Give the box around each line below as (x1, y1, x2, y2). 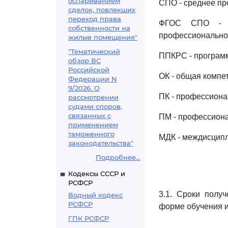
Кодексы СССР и (68, 169, 125, 178)
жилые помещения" (68, 33, 137, 41)
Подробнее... (96, 153, 140, 161)
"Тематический (68, 47, 120, 55)
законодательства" (68, 139, 133, 147)
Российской (68, 66, 109, 74)
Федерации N (68, 75, 117, 83)
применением (68, 121, 118, 129)
